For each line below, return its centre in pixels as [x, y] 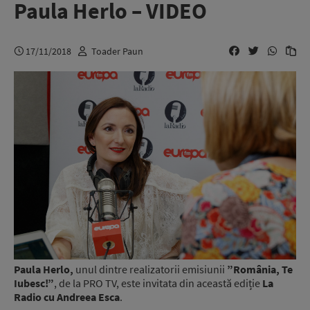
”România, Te [260, 270]
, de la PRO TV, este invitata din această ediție [158, 283]
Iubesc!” [34, 283]
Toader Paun [117, 51]
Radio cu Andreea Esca [67, 297]
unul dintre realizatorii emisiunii [150, 270]
